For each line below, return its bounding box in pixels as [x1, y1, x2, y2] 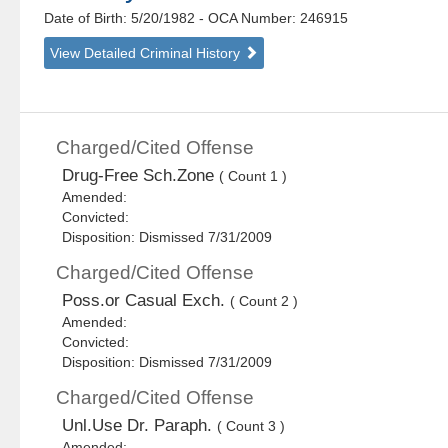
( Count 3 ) [217, 418, 286, 435]
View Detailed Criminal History [50, 45, 245, 62]
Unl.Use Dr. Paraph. [62, 416, 218, 436]
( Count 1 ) [219, 168, 288, 185]
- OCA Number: [199, 10, 297, 27]
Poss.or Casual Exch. [62, 291, 231, 311]
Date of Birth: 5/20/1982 [44, 10, 200, 27]
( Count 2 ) [230, 293, 299, 310]
